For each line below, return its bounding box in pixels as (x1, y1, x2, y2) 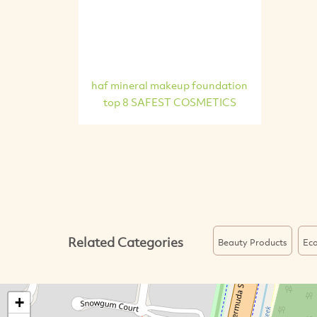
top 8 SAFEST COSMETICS (103, 94, 236, 109)
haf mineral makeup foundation (91, 77, 248, 92)
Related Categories (67, 234, 183, 251)
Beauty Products (217, 235, 287, 248)
